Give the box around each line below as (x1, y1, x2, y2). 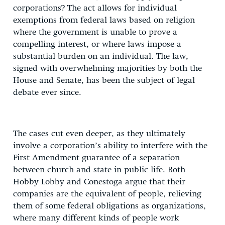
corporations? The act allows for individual (13, 4, 177, 13)
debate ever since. (13, 88, 81, 97)
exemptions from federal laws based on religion (13, 16, 195, 25)
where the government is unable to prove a (13, 28, 177, 37)
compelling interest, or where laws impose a (13, 40, 181, 49)
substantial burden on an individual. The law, (13, 52, 188, 61)
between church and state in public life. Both (13, 165, 185, 174)
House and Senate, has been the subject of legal (13, 76, 195, 85)
